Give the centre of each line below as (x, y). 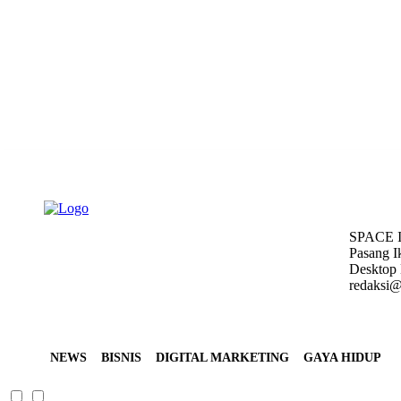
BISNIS (121, 358)
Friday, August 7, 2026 (58, 162)
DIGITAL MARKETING (222, 358)
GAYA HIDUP (342, 358)
